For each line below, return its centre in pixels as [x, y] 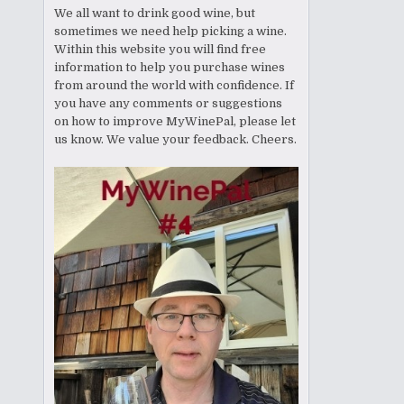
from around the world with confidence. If [174, 85]
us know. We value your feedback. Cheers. [176, 139]
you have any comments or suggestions [169, 103]
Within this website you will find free [161, 49]
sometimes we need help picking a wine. [171, 31]
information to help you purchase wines [170, 67]
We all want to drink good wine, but [155, 13]
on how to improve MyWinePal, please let [175, 121]
